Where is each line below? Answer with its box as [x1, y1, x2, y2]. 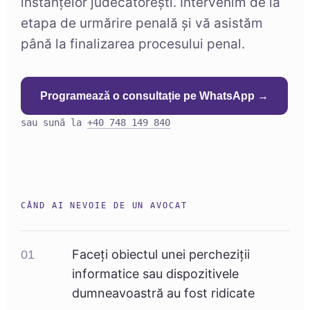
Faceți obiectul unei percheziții [72, 247, 250, 262]
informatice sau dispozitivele [72, 266, 239, 281]
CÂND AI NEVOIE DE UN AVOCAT [21, 201, 188, 210]
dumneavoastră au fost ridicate [72, 286, 255, 300]
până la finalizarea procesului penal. [21, 36, 245, 52]
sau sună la [21, 117, 87, 128]
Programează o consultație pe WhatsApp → [40, 90, 268, 102]
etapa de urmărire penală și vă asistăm [21, 15, 263, 31]
